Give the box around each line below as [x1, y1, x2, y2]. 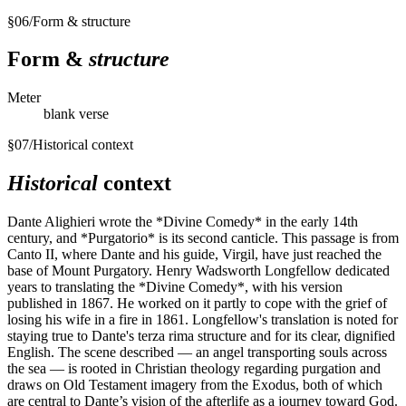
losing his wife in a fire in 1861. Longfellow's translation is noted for [7, 312, 398, 328]
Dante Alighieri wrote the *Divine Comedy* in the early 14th [7, 214, 358, 230]
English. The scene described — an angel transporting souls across [7, 344, 387, 361]
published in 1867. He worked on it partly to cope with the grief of [7, 295, 387, 312]
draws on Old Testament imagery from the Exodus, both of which [7, 377, 382, 393]
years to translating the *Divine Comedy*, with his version [7, 279, 343, 295]
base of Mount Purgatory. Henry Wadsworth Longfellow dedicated [7, 263, 390, 279]
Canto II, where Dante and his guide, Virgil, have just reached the [7, 246, 382, 263]
